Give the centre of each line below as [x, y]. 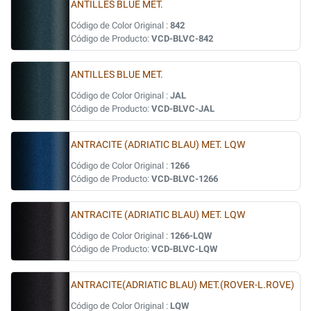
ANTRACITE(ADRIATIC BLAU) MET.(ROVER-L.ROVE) [183, 285]
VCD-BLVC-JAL [183, 109]
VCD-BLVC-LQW [184, 249]
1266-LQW [191, 236]
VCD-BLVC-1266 [185, 179]
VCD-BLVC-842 [182, 39]
